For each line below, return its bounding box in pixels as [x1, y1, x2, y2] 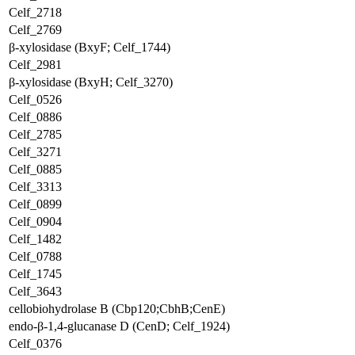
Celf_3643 [9, 284, 62, 298]
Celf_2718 [9, 6, 62, 19]
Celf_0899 [9, 197, 62, 211]
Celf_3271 [9, 145, 62, 158]
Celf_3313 [9, 180, 62, 193]
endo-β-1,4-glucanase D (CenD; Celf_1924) [9, 319, 230, 333]
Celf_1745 [9, 267, 62, 281]
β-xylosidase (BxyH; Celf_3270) [9, 75, 173, 89]
